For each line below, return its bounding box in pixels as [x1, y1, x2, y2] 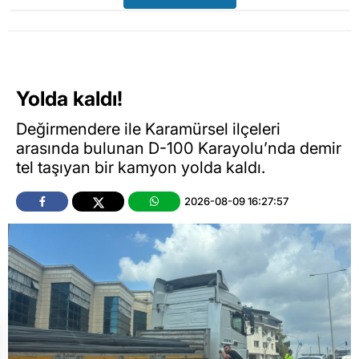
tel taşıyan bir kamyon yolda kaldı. [16, 158, 265, 178]
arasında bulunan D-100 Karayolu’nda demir [16, 139, 341, 159]
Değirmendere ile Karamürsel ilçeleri [16, 119, 280, 139]
